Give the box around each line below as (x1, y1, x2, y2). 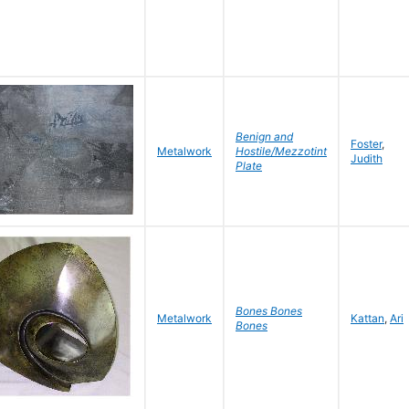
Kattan (351, 311, 384, 325)
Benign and (236, 130, 293, 143)
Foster (351, 137, 382, 151)
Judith (351, 152, 383, 165)
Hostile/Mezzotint (236, 144, 327, 158)
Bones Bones (236, 304, 302, 318)
